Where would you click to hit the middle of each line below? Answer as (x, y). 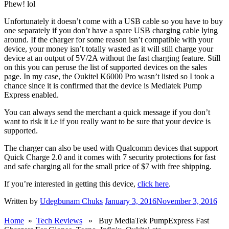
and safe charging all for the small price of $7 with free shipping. (108, 166)
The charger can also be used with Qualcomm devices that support (111, 148)
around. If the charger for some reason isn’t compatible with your (109, 39)
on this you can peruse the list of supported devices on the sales (106, 67)
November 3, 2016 (187, 201)
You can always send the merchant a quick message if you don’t (107, 112)
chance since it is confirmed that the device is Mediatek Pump (103, 85)
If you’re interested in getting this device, (71, 184)
